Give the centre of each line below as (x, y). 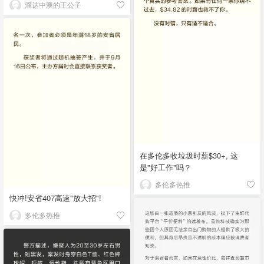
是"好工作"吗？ (166, 167)
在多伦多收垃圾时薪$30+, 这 (189, 155)
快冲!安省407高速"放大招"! (55, 198)
